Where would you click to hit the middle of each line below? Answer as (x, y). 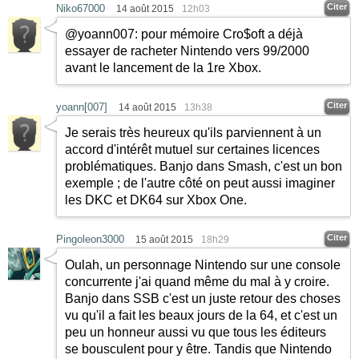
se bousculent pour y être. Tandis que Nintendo (198, 349)
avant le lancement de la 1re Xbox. (163, 68)
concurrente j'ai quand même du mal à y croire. (197, 282)
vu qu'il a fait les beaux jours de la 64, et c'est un (201, 315)
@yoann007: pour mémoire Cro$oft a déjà (184, 34)
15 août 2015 (164, 240)
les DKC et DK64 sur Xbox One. (156, 200)
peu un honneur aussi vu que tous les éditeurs (196, 332)
